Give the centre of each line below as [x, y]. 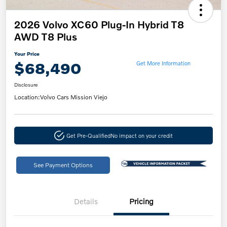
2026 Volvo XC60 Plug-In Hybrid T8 [99, 24]
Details [86, 201]
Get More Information [163, 63]
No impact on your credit [141, 135]
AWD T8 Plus [46, 36]
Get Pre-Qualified [88, 135]
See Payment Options [63, 165]
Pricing [141, 201]
